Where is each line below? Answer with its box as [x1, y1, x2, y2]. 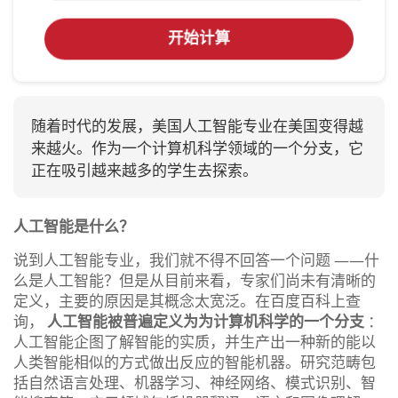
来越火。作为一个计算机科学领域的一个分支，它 [31, 137, 363, 158]
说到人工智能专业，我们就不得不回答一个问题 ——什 [13, 249, 379, 270]
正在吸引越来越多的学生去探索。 [31, 159, 258, 180]
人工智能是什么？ [13, 215, 134, 236]
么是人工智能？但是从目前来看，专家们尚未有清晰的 [13, 269, 376, 291]
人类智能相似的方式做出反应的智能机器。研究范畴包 [13, 351, 376, 372]
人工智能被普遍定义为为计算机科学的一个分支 [47, 310, 364, 331]
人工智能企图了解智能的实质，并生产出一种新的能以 [13, 330, 376, 352]
